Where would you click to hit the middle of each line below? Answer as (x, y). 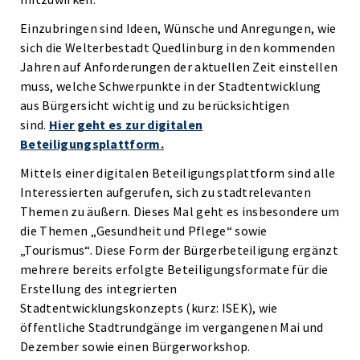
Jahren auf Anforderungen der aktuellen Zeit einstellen (179, 67)
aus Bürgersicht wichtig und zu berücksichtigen (155, 105)
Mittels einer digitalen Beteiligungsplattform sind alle (178, 173)
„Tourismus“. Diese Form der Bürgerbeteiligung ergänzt (179, 250)
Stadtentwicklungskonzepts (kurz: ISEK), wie (149, 308)
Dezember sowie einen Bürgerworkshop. (135, 346)
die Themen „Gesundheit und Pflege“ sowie (144, 231)
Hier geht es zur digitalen (126, 125)
